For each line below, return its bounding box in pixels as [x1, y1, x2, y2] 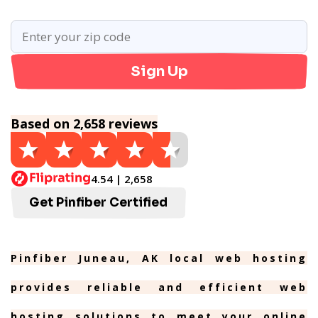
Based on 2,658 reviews [11, 115, 158, 132]
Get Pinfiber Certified [29, 195, 168, 210]
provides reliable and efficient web [11, 280, 307, 294]
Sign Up [130, 62, 188, 80]
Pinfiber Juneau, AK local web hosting [11, 251, 307, 265]
